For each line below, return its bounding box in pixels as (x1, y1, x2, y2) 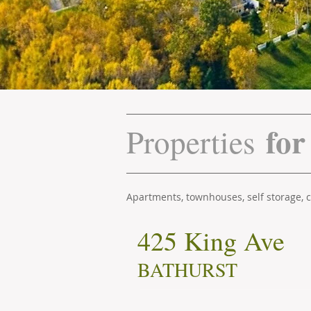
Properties (126, 121, 266, 162)
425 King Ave (137, 223, 285, 258)
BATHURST (137, 256, 237, 283)
